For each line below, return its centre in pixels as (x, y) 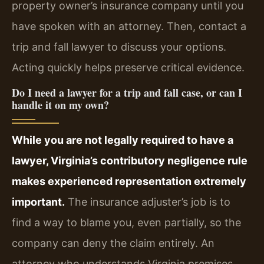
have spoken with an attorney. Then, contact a (129, 27)
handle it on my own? (60, 105)
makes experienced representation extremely (129, 181)
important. (38, 202)
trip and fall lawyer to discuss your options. (119, 47)
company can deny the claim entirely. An (113, 243)
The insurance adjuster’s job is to (148, 202)
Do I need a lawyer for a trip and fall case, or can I (127, 92)
